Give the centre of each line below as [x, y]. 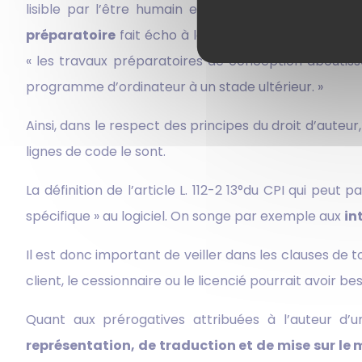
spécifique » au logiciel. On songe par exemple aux [185, 216]
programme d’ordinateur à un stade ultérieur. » [175, 86]
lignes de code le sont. [96, 151]
